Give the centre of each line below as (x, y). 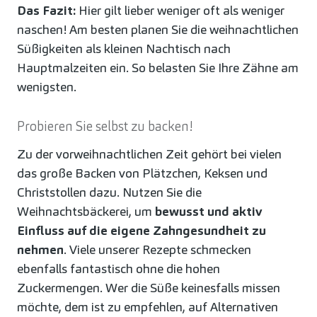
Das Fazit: (46, 11)
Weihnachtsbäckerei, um (86, 212)
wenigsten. (47, 87)
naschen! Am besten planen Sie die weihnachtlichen (158, 30)
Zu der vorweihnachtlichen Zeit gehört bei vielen (149, 154)
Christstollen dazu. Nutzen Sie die (109, 192)
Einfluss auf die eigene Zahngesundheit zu (142, 231)
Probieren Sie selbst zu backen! (105, 127)
